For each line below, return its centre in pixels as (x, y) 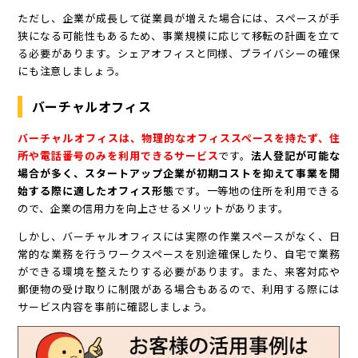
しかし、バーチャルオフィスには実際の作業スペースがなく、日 (179, 236)
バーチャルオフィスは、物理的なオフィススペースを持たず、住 (179, 137)
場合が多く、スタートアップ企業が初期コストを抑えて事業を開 (179, 173)
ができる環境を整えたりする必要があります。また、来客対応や (179, 271)
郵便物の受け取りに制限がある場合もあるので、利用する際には (179, 288)
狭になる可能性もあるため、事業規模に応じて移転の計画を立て (179, 35)
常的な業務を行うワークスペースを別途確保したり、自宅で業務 (179, 253)
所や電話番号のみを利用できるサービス (118, 155)
